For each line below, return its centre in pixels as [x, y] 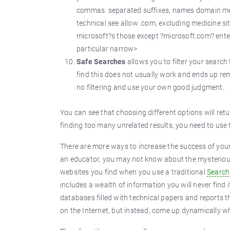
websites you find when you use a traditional [133, 172]
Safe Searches [101, 62]
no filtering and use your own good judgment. [150, 87]
